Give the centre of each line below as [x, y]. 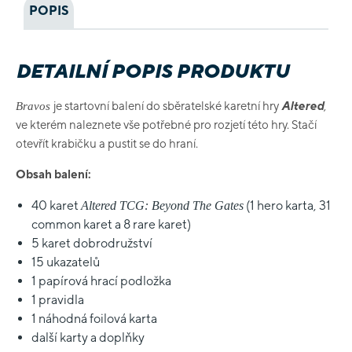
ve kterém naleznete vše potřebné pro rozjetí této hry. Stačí [166, 125]
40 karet [56, 205]
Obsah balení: [53, 174]
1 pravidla [58, 300]
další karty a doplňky [88, 337]
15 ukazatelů [66, 262]
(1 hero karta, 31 [287, 205]
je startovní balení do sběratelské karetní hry [167, 106]
